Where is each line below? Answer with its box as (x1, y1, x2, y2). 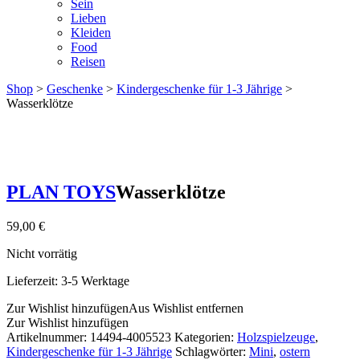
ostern (280, 344, 310, 358)
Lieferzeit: (6, 273, 61, 288)
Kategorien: (174, 329, 237, 344)
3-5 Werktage (61, 273, 129, 288)
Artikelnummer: (6, 329, 90, 344)
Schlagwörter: (175, 344, 249, 358)
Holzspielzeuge (237, 329, 315, 344)
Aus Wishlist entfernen (129, 301, 243, 315)
